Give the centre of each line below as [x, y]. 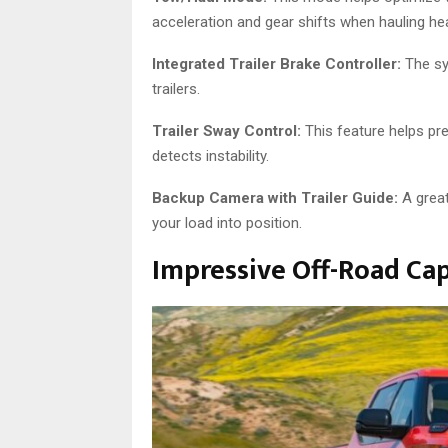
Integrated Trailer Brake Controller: [276, 64]
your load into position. [227, 223]
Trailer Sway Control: [226, 131]
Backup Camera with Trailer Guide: [275, 198]
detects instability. [210, 156]
